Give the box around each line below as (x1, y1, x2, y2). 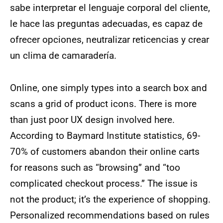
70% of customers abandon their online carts (10, 146, 200, 158)
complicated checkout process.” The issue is (10, 178, 198, 190)
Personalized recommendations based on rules (10, 210, 210, 222)
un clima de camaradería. (10, 50, 121, 62)
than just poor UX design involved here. (10, 114, 175, 126)
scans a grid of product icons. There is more (10, 98, 197, 110)
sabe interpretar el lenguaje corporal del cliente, (10, 2, 210, 14)
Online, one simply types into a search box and (10, 82, 207, 94)
